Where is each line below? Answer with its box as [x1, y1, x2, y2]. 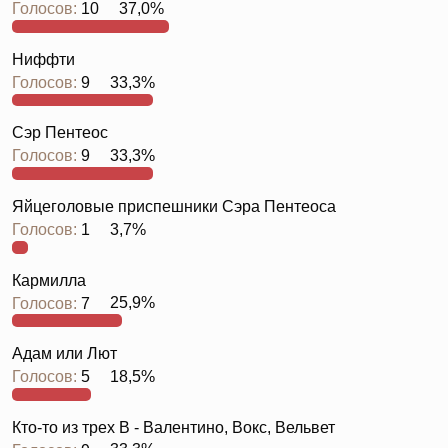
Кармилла [12, 271, 86, 289]
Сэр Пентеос [12, 124, 108, 142]
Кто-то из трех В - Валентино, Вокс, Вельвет [12, 418, 335, 436]
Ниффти [12, 50, 75, 68]
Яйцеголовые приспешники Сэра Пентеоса [12, 197, 336, 215]
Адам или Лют [12, 345, 117, 363]
